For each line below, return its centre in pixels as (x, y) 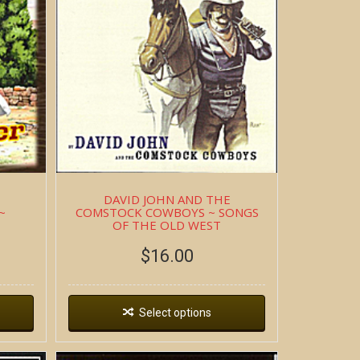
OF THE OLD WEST (167, 225)
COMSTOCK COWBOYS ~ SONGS (167, 212)
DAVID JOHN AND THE (167, 199)
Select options (175, 312)
